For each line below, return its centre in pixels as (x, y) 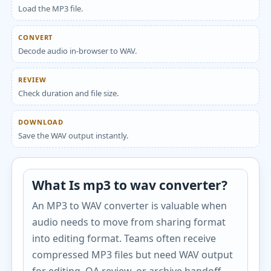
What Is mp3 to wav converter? (130, 185)
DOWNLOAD (41, 122)
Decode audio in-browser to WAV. (78, 51)
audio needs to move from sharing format (129, 222)
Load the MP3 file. (51, 8)
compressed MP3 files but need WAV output (133, 255)
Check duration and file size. (69, 93)
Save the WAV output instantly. (73, 135)
